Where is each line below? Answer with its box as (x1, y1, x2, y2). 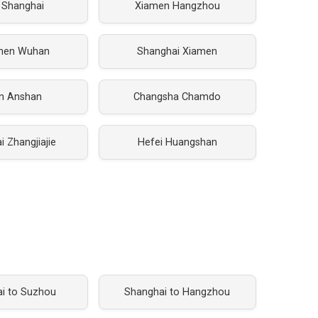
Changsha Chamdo (133, 91, 221, 103)
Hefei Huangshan (137, 136, 217, 148)
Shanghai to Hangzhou (124, 286, 231, 298)
